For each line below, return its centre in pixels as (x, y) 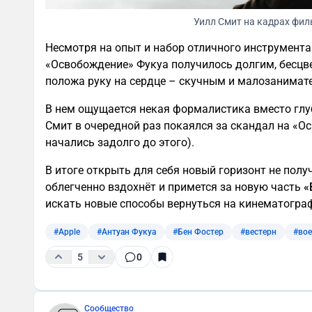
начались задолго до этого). (120, 142)
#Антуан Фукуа (126, 232)
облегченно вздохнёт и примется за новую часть (174, 187)
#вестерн (258, 232)
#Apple (67, 232)
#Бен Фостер (198, 232)
